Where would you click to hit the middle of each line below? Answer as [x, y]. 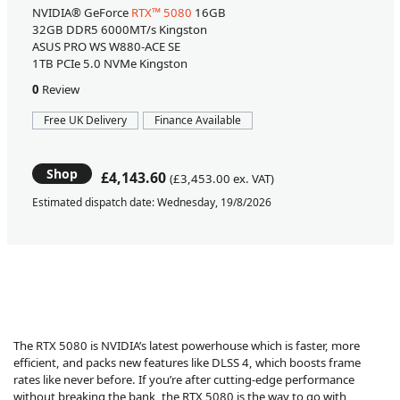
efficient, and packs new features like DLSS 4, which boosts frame [187, 362]
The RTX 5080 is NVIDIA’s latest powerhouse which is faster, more [187, 345]
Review [59, 89]
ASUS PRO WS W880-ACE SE [106, 46]
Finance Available [197, 120]
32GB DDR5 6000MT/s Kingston [119, 29]
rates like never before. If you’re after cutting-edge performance [184, 379]
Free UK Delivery [85, 120]
